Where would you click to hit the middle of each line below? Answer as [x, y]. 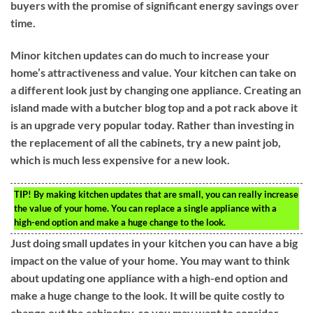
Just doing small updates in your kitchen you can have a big [154, 243]
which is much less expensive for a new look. [120, 160]
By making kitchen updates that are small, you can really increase [165, 195]
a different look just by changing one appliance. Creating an [156, 90]
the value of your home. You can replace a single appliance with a [145, 209]
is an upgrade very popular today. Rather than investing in [152, 125]
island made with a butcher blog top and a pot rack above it [154, 108]
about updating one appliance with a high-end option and [149, 278]
